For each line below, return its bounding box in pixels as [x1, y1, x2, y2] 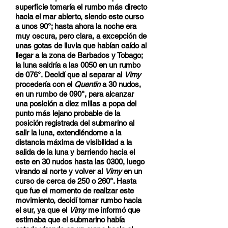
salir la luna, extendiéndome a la [15, 128, 121, 137]
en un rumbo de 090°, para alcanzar [15, 90, 134, 98]
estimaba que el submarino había [15, 215, 125, 224]
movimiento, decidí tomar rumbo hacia [15, 196, 141, 205]
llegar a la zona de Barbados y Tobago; [15, 51, 142, 60]
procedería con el [15, 80, 74, 89]
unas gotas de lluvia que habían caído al [15, 41, 147, 50]
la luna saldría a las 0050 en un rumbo [15, 61, 140, 69]
